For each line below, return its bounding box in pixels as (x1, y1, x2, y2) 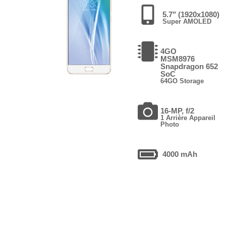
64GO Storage (160, 77, 204, 85)
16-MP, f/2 (160, 106, 195, 115)
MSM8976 (160, 54, 195, 63)
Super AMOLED (162, 17, 212, 25)
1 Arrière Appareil (160, 114, 216, 122)
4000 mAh (162, 149, 198, 158)
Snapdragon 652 (160, 62, 218, 71)
